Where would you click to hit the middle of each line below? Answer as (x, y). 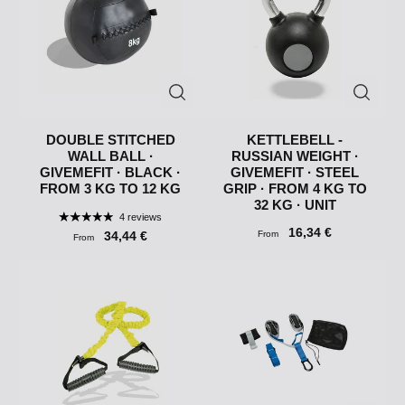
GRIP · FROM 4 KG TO (295, 189)
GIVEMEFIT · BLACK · (110, 173)
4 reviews (140, 217)
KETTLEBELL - (295, 140)
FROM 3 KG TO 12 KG (110, 189)
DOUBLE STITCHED (110, 140)
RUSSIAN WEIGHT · (295, 156)
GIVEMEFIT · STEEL (295, 173)
